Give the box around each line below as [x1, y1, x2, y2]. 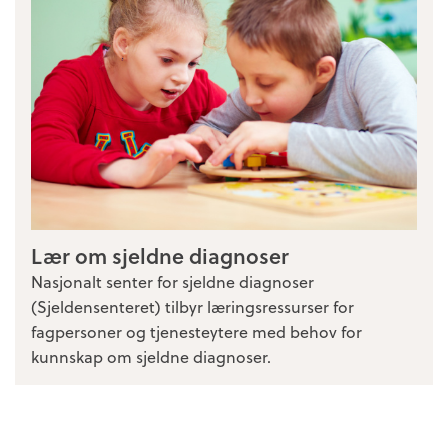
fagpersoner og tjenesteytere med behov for [31, 320, 362, 344]
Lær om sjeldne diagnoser [31, 240, 289, 272]
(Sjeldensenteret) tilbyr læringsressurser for [31, 295, 354, 319]
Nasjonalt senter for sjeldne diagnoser [31, 270, 314, 294]
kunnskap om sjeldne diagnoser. [31, 345, 271, 369]
